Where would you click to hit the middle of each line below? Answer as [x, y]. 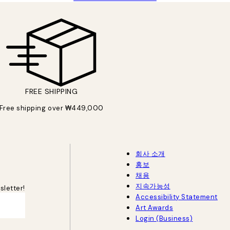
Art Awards [154, 207]
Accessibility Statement [176, 197]
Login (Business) [164, 218]
